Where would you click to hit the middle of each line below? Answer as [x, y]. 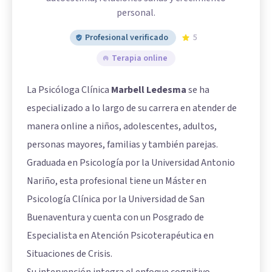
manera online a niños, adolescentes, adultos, [122, 126]
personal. [136, 12]
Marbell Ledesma [149, 90]
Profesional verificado [127, 37]
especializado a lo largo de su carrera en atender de [132, 108]
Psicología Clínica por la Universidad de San [116, 199]
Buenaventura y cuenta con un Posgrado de [115, 217]
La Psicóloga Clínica [69, 90]
